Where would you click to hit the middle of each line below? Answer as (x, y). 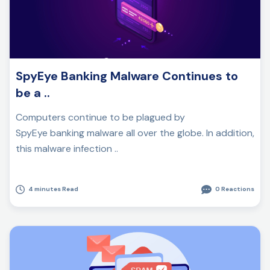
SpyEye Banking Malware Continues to (127, 76)
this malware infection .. (67, 149)
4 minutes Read (53, 189)
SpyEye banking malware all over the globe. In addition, (135, 133)
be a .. (33, 93)
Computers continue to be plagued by (100, 118)
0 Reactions (234, 189)
